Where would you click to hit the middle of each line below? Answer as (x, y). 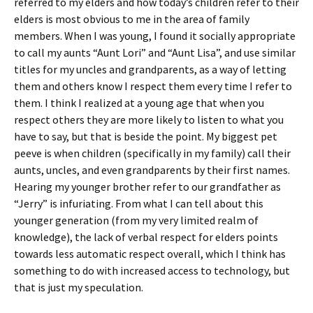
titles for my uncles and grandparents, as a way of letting (150, 69)
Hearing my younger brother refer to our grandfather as (147, 187)
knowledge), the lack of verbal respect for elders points (146, 237)
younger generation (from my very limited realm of (136, 220)
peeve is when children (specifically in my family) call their (152, 153)
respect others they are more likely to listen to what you (149, 119)
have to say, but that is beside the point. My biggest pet (146, 136)
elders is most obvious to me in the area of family (132, 19)
